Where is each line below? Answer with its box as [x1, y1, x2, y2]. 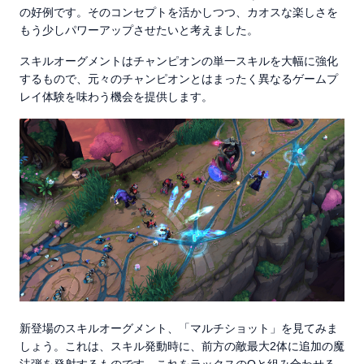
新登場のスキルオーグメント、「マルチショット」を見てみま [19, 321, 338, 335]
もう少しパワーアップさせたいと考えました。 [19, 24, 258, 37]
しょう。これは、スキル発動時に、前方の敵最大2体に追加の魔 [19, 339, 344, 353]
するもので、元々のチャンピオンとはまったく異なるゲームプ [19, 72, 338, 85]
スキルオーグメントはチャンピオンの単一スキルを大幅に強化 [19, 54, 338, 67]
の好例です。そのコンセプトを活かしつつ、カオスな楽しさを [19, 6, 338, 19]
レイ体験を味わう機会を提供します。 [19, 90, 213, 103]
